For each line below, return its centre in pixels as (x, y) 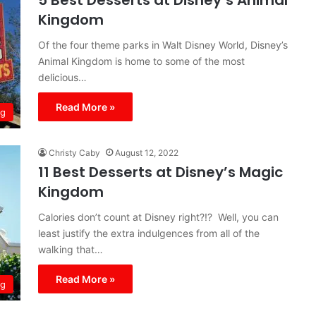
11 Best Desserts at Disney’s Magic (160, 172)
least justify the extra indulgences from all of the (149, 233)
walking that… (71, 249)
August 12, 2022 (147, 153)
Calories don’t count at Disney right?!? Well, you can (158, 217)
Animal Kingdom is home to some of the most (141, 61)
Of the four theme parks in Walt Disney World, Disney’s (163, 45)
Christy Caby (74, 153)
